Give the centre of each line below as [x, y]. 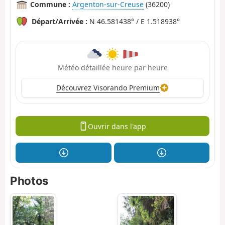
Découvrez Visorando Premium [108, 88]
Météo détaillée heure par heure [113, 67]
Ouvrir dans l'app [117, 126]
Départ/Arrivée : [60, 22]
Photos [29, 181]
